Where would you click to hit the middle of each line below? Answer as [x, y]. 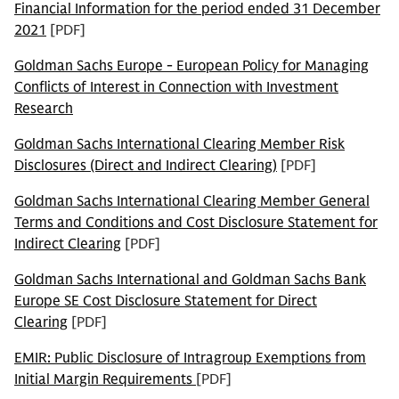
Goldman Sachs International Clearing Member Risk [179, 144]
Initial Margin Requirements [105, 379]
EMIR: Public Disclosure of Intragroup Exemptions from [190, 358]
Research [44, 109]
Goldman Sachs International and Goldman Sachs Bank [190, 280]
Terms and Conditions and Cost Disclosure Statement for [196, 223]
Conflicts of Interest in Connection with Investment [176, 87]
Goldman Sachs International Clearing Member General [192, 201]
